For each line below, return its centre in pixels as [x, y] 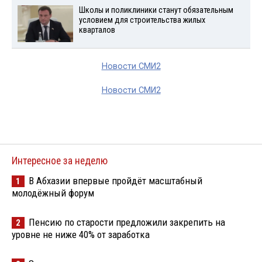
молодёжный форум [53, 193]
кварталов [97, 30]
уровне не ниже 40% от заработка [81, 234]
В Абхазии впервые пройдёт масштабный [116, 180]
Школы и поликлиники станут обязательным [156, 11]
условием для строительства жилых [142, 20]
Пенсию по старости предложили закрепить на [127, 222]
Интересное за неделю [60, 161]
